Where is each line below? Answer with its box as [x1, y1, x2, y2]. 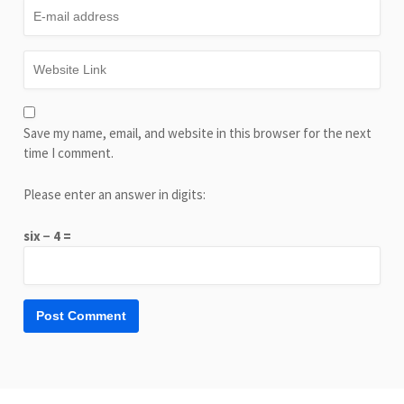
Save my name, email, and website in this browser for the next [23, 124, 372, 142]
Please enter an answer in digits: [23, 185, 207, 203]
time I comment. [23, 143, 115, 161]
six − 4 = [23, 226, 72, 244]
